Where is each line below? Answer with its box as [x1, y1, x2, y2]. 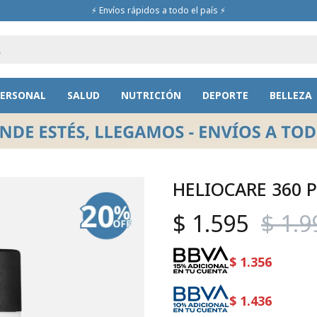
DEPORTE [202, 88, 248, 102]
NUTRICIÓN [120, 88, 181, 102]
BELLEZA [269, 88, 312, 102]
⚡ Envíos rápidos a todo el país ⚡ [91, 4, 226, 16]
